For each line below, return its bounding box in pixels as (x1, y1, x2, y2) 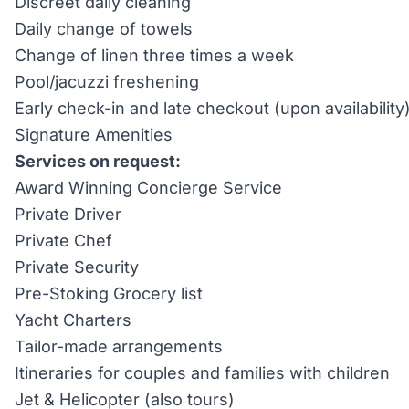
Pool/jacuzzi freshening (15, 72, 199, 91)
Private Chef (15, 231, 112, 250)
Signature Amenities (15, 125, 173, 144)
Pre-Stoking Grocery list (15, 284, 203, 303)
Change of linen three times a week (15, 46, 294, 65)
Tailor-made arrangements (15, 337, 223, 356)
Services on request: (15, 152, 181, 171)
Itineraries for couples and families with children (15, 363, 390, 383)
